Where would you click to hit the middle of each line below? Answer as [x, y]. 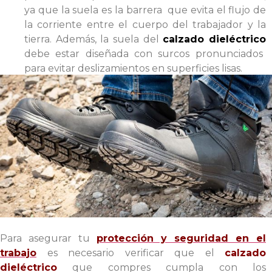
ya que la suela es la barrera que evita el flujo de [145, 10]
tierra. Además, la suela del [94, 39]
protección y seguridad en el [181, 238]
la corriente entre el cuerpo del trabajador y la [145, 24]
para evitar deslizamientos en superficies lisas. [133, 68]
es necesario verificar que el [131, 253]
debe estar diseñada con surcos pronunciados [144, 53]
